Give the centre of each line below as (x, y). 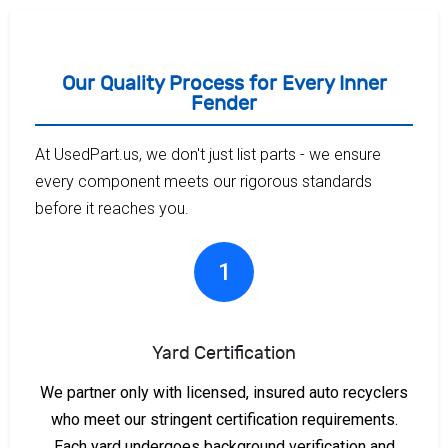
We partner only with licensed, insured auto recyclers (224, 392)
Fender (224, 103)
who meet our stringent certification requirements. (224, 419)
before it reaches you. (112, 208)
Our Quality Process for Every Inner (224, 83)
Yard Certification (224, 353)
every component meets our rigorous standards (203, 181)
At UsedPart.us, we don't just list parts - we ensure (208, 154)
